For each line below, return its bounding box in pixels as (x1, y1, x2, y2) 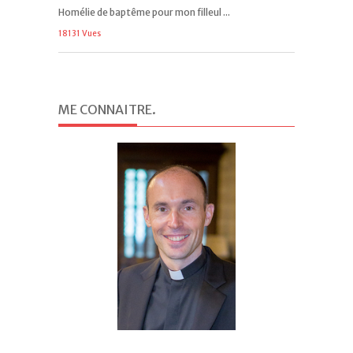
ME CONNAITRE (58, 102, 152, 117)
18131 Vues (58, 28, 101, 39)
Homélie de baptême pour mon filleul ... (58, 6, 230, 18)
